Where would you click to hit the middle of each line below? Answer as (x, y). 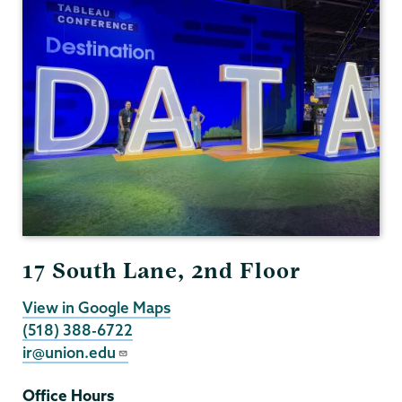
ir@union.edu (69, 352)
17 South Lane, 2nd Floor (162, 271)
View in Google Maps (96, 307)
